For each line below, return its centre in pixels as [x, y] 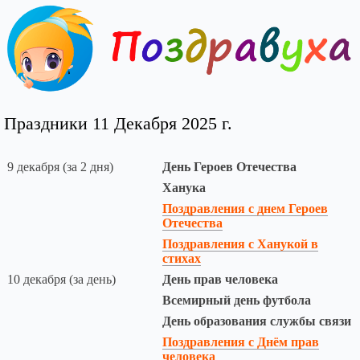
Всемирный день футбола [237, 301]
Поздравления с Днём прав [241, 342]
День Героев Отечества [229, 167]
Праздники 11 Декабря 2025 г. [118, 124]
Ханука [184, 188]
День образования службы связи [257, 321]
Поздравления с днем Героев [245, 209]
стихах [182, 259]
